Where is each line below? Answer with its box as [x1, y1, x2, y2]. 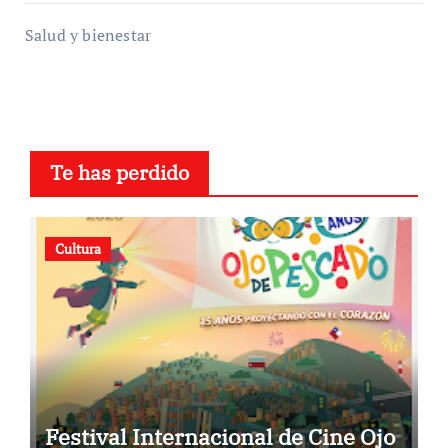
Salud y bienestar [24, 24, 152, 47]
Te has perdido [49, 159, 189, 187]
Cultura [54, 239, 101, 259]
